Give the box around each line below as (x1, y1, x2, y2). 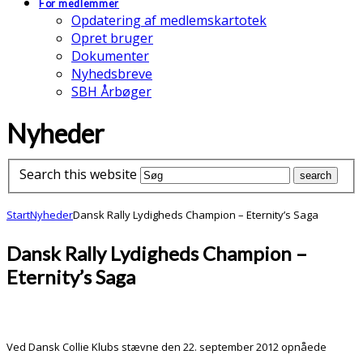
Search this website (19, 165, 137, 184)
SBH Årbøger (71, 83, 152, 100)
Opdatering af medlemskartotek (71, 11, 267, 29)
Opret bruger (71, 29, 153, 47)
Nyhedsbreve (71, 65, 152, 83)
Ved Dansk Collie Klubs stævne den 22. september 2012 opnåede (6, 340, 327, 355)
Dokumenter (71, 47, 149, 65)
